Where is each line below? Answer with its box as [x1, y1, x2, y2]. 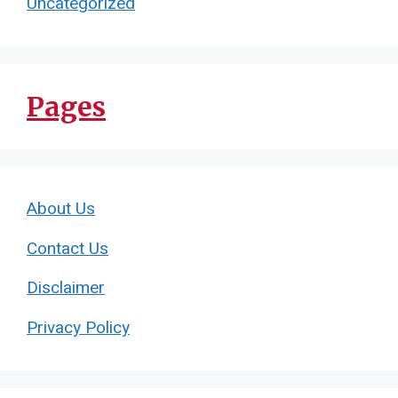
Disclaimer [27, 275, 105, 300]
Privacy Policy [27, 314, 130, 340]
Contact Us [27, 235, 108, 261]
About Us [27, 196, 95, 221]
